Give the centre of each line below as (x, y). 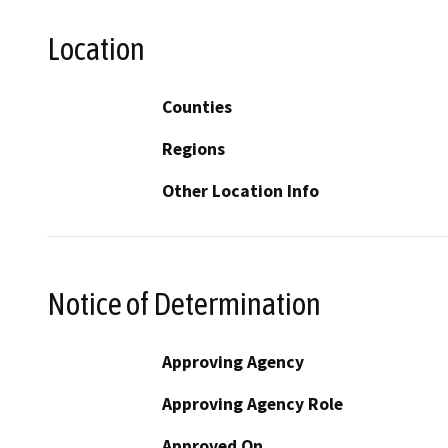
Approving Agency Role (252, 403)
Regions (193, 149)
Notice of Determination (184, 303)
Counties (197, 107)
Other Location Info (240, 191)
